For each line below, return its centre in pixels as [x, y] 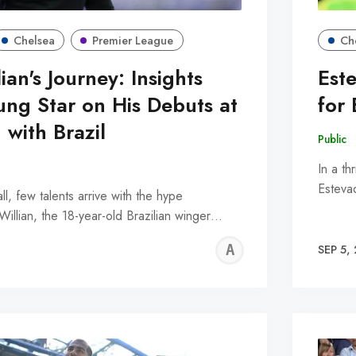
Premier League [133, 40]
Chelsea [34, 40]
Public [332, 139]
